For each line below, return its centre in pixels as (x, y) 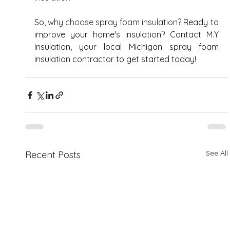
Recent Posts (53, 155)
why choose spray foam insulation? (116, 22)
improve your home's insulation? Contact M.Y (127, 35)
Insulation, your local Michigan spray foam (127, 47)
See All (217, 153)
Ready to (201, 22)
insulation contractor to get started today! (117, 59)
